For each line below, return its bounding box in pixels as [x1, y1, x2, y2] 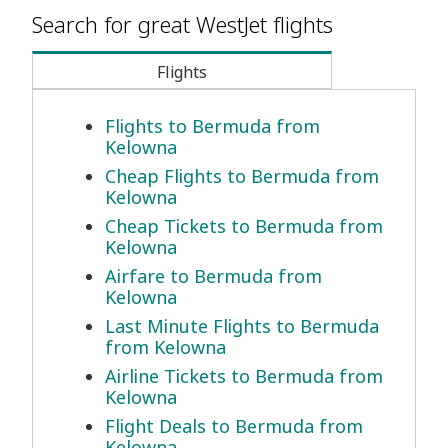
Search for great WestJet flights [32, 9, 333, 40]
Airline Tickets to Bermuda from [105, 364, 383, 389]
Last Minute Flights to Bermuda [105, 314, 379, 339]
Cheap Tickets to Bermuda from [105, 214, 383, 239]
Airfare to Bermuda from [105, 264, 322, 289]
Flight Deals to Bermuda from [105, 414, 363, 439]
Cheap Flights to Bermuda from [105, 164, 379, 189]
